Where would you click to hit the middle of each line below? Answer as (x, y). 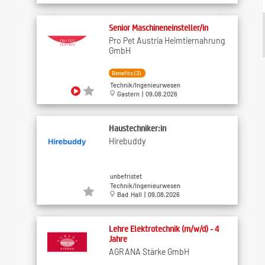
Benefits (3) (126, 72)
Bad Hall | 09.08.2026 (147, 195)
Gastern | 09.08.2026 (146, 94)
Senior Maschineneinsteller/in (158, 27)
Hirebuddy (127, 141)
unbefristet (126, 176)
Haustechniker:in (137, 128)
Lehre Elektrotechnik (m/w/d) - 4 (164, 228)
